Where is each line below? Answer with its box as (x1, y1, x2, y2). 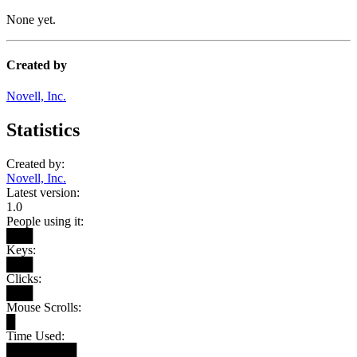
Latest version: (6, 186, 80, 199)
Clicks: (6, 272, 41, 285)
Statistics (6, 120, 80, 141)
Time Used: (6, 329, 65, 343)
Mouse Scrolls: (6, 300, 81, 314)
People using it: (6, 214, 84, 228)
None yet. (6, 12, 56, 26)
